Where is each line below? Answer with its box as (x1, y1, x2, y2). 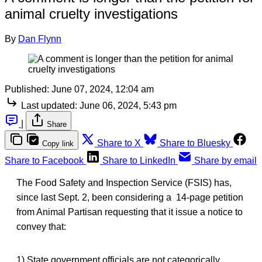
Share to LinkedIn (102, 155, 175, 166)
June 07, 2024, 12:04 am (51, 84, 154, 94)
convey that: (16, 221, 66, 232)
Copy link (42, 139, 74, 148)
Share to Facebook (5, 155, 84, 166)
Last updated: (21, 100, 77, 111)
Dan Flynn (18, 33, 61, 44)
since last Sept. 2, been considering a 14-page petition (16, 192, 243, 202)
